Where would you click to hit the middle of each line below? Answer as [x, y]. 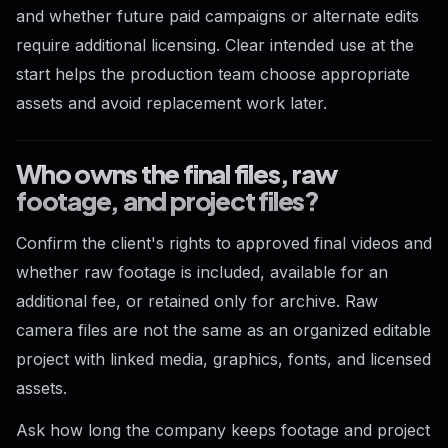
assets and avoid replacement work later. [171, 103]
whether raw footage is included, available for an [202, 271]
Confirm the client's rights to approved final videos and [224, 242]
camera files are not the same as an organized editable [223, 329]
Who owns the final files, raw [176, 173]
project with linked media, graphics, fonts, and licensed [223, 358]
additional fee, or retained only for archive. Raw [197, 300]
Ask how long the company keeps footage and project [223, 429]
